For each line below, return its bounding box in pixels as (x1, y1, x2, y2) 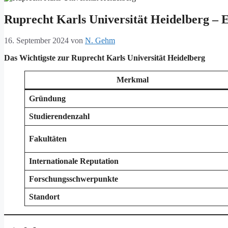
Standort (29, 192, 60, 202)
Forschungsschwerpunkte (29, 175, 118, 184)
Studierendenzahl (29, 112, 90, 121)
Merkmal (117, 75, 149, 84)
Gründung (29, 94, 66, 103)
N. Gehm (85, 36, 115, 45)
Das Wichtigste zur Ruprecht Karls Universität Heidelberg (4, 53, 205, 63)
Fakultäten (29, 134, 67, 144)
